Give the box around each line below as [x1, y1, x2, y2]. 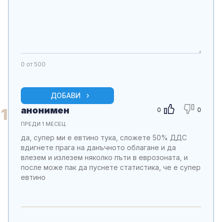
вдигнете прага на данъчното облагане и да [21, 143, 176, 152]
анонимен [21, 105, 69, 116]
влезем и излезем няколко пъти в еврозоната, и [21, 153, 188, 162]
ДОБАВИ [51, 91, 81, 100]
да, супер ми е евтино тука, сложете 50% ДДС [21, 133, 187, 142]
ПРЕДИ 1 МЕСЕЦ [21, 120, 65, 128]
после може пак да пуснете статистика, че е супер [21, 163, 201, 172]
